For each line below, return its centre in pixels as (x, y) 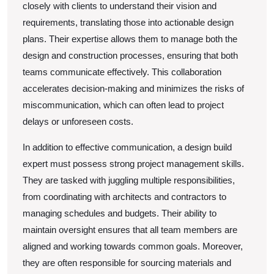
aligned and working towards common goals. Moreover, (133, 246)
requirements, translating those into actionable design (128, 22)
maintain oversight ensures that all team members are (130, 230)
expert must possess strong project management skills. (133, 164)
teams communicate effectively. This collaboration (122, 72)
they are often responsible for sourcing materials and (127, 263)
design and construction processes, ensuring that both (130, 55)
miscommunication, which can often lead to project (123, 105)
